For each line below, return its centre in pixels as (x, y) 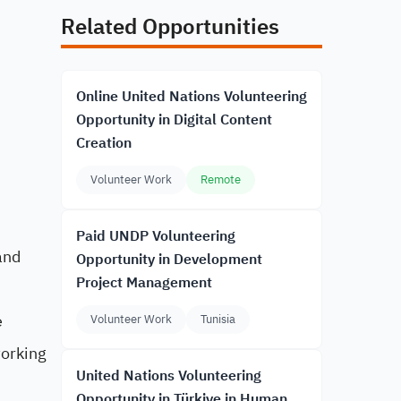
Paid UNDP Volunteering (156, 236)
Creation (104, 143)
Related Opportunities (170, 27)
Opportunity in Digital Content (174, 120)
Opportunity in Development (169, 260)
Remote (221, 179)
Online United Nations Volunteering (192, 97)
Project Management (144, 283)
